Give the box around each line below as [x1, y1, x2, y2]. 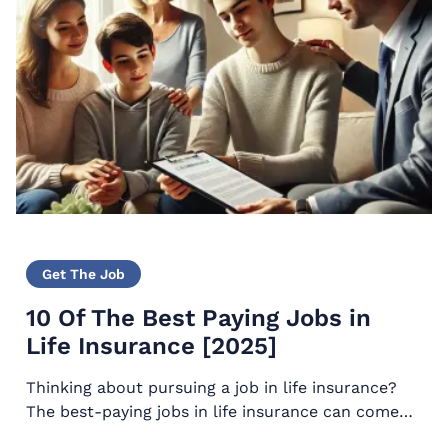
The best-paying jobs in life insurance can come [25, 402, 399, 422]
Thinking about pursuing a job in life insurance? [25, 378, 397, 398]
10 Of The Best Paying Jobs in [25, 304, 371, 333]
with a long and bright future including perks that [25, 426, 415, 446]
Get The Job [41, 266, 125, 283]
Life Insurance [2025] [25, 332, 277, 361]
